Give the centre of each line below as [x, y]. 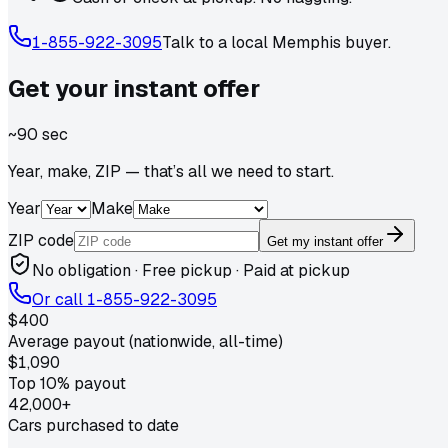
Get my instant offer [325, 241]
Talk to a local [217, 42]
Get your [60, 88]
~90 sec [38, 134]
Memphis [306, 42]
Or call [59, 299]
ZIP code [41, 240]
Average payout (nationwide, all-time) [145, 341]
